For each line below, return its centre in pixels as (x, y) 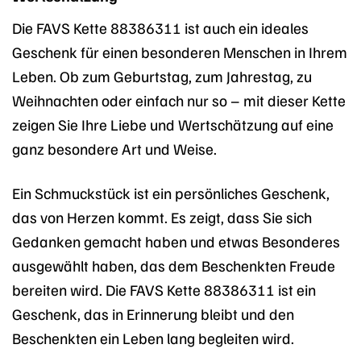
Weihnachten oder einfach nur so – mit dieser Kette (179, 100)
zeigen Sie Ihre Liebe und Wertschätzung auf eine (173, 124)
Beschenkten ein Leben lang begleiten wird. (153, 337)
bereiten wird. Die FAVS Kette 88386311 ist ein (164, 289)
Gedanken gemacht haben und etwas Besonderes (176, 241)
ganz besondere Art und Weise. (114, 148)
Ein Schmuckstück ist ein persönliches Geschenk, (171, 192)
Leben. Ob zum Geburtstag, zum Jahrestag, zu (162, 75)
